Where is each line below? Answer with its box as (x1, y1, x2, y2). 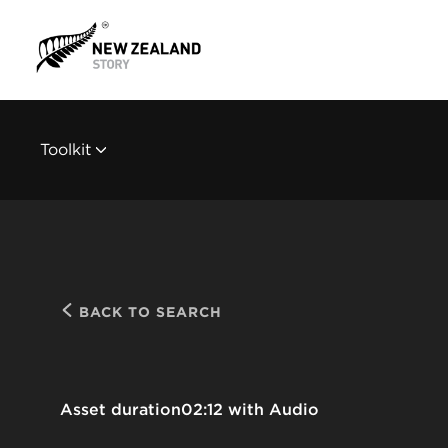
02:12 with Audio (181, 400, 319, 419)
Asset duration (60, 400, 181, 419)
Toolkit (40, 139, 91, 159)
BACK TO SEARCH (74, 304, 222, 320)
